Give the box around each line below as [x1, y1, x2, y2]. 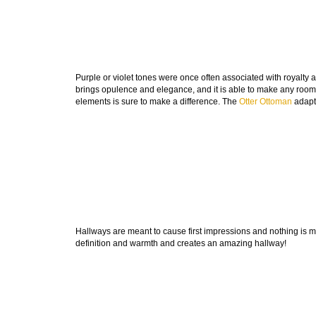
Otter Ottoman [239, 97, 292, 107]
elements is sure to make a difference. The [75, 97, 239, 107]
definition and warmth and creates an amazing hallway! [75, 238, 286, 249]
